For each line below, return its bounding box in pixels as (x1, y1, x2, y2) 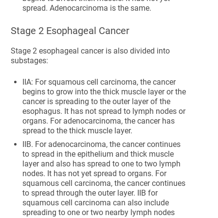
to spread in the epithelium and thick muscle (22, 149, 174, 159)
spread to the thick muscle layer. (22, 126, 135, 135)
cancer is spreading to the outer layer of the (22, 97, 171, 106)
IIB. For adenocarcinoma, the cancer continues (22, 140, 181, 149)
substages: (11, 56, 49, 65)
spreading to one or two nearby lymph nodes (22, 208, 175, 217)
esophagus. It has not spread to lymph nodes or (22, 107, 186, 116)
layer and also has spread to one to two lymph (22, 159, 181, 168)
